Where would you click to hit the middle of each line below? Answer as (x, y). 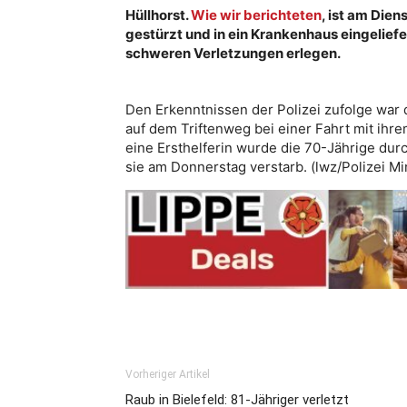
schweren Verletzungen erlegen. (233, 53)
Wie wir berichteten (256, 15)
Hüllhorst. (158, 15)
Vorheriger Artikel (168, 374)
